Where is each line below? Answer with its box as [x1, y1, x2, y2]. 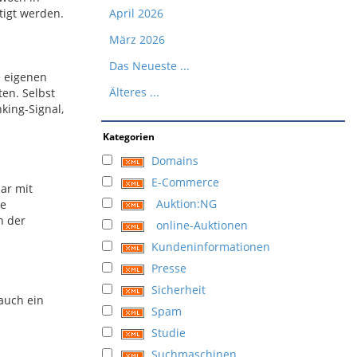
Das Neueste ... [109, 58, 190, 73]
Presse [151, 261, 186, 276]
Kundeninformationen [151, 239, 270, 254]
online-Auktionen [156, 218, 248, 233]
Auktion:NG [156, 196, 217, 211]
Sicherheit [151, 282, 206, 297]
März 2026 [109, 32, 165, 47]
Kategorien [103, 130, 155, 143]
